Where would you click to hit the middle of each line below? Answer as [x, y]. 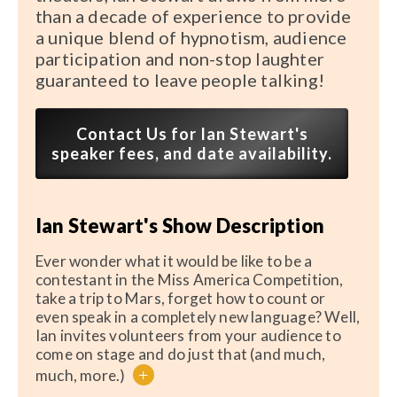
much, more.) [82, 376]
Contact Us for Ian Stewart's [192, 133]
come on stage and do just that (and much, [181, 354]
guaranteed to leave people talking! [180, 79]
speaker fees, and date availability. [192, 153]
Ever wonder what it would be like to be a [174, 261]
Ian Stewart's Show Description [180, 226]
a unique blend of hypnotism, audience [191, 37]
